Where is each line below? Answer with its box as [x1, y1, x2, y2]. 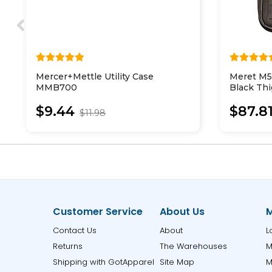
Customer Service [53, 205, 143, 219]
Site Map [159, 256, 194, 268]
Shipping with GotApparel [53, 256, 155, 268]
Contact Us [53, 225, 97, 236]
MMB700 [36, 82, 78, 93]
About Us [159, 205, 205, 219]
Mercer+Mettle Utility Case [36, 71, 154, 82]
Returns [53, 240, 83, 252]
